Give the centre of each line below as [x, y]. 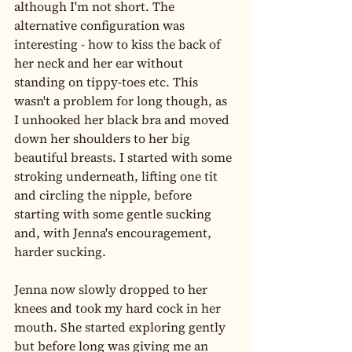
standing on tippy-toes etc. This [108, 82]
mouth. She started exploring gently [121, 327]
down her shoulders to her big [104, 138]
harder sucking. [60, 251]
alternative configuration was [101, 25]
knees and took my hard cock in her [119, 308]
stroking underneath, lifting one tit [117, 176]
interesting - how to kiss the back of [119, 44]
